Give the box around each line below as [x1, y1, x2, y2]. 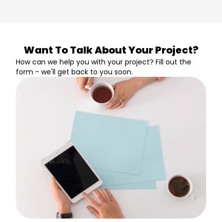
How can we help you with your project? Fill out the [16, 57, 191, 67]
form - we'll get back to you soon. [16, 67, 133, 77]
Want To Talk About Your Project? [23, 43, 199, 57]
